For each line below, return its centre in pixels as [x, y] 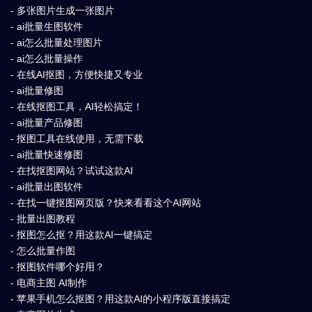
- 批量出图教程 [43, 218]
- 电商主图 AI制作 [49, 282]
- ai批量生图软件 [47, 26]
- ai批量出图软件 [47, 186]
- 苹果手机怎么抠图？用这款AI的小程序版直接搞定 [120, 298]
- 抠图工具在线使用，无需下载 [77, 138]
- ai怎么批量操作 [47, 58]
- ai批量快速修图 [47, 154]
